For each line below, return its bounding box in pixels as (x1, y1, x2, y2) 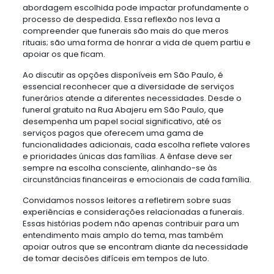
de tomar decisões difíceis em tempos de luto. (22, 253, 209, 264)
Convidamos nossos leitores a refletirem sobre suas (22, 194, 231, 206)
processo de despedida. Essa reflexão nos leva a (22, 13, 220, 25)
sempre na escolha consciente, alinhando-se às (22, 162, 217, 174)
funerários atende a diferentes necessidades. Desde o (22, 92, 242, 104)
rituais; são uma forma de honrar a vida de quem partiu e (22, 37, 251, 48)
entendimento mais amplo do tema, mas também (22, 229, 223, 241)
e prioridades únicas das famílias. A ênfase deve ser (22, 150, 232, 162)
